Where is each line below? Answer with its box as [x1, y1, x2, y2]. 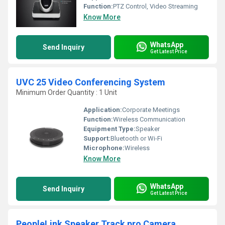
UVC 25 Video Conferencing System [16, 77, 165, 87]
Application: [83, 106, 122, 114]
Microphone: [83, 144, 125, 152]
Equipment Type [83, 125, 134, 133]
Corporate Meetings [122, 106, 180, 114]
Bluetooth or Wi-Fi [110, 135, 162, 142]
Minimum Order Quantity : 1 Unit [16, 88, 117, 96]
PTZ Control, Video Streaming [113, 3, 198, 10]
